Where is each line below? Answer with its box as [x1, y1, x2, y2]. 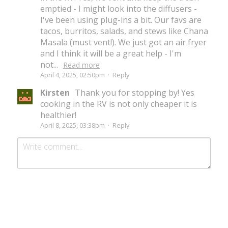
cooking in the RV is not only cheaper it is [40, 98, 197, 109]
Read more [63, 60, 100, 70]
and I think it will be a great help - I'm [40, 47, 181, 59]
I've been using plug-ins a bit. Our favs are [40, 14, 202, 25]
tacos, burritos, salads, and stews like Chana [40, 25, 208, 37]
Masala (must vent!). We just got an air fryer [40, 36, 207, 48]
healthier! [40, 109, 76, 121]
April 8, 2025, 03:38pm [40, 120, 105, 130]
